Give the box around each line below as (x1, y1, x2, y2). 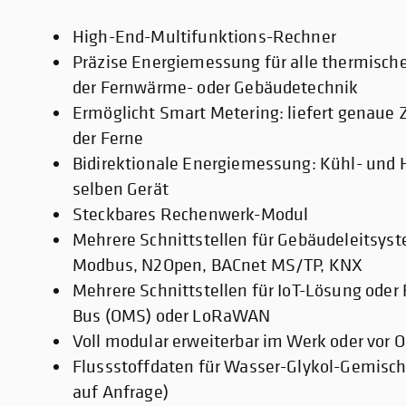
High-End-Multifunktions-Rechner (72, 25, 336, 48)
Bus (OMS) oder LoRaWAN (72, 304, 271, 327)
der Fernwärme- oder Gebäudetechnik (72, 76, 359, 99)
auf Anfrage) (72, 381, 169, 403)
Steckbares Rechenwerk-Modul (72, 203, 309, 226)
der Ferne (72, 127, 144, 150)
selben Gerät (72, 178, 169, 200)
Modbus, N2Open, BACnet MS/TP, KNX (72, 254, 363, 276)
